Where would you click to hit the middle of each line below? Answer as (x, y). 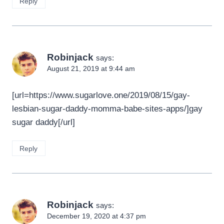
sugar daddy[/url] (43, 122)
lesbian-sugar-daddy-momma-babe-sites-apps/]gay (107, 108)
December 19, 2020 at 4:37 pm (96, 216)
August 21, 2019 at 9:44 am (91, 69)
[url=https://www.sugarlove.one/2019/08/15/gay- (101, 95)
